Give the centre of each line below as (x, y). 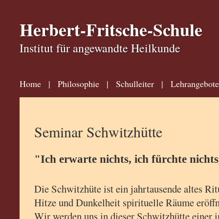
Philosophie (78, 84)
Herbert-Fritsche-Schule (111, 30)
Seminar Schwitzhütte (98, 132)
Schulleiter (135, 84)
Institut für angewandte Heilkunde (100, 48)
